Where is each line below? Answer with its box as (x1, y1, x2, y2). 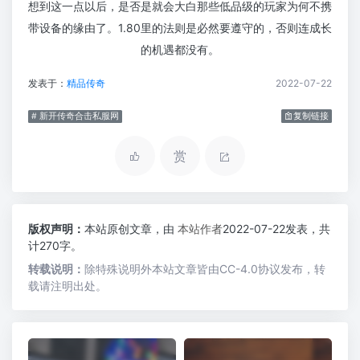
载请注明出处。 (28, 279, 107, 292)
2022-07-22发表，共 (223, 222, 330, 235)
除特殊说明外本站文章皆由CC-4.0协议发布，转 (84, 262, 325, 276)
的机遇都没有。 (141, 43, 219, 56)
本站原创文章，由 (84, 222, 178, 235)
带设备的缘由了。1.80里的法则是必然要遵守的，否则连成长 (28, 21, 332, 35)
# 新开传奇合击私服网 (31, 111, 120, 121)
